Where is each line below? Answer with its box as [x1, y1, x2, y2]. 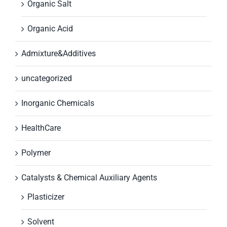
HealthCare [21, 123, 61, 133]
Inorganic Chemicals [21, 98, 94, 108]
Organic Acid [27, 24, 73, 34]
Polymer [21, 148, 51, 158]
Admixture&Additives [21, 49, 96, 59]
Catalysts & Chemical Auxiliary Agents [21, 173, 157, 183]
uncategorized [21, 73, 72, 84]
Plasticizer [27, 192, 64, 202]
